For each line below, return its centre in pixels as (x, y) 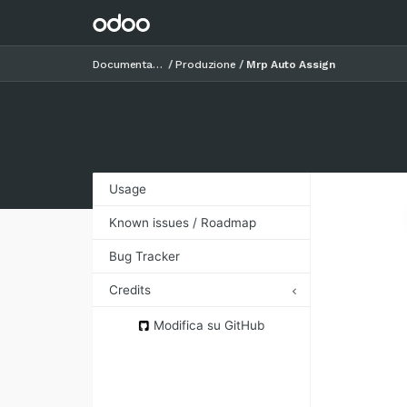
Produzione (206, 65)
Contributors (147, 342)
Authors (134, 318)
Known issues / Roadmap (183, 223)
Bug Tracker (144, 257)
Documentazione (158, 65)
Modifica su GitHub (208, 326)
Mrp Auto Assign (291, 65)
